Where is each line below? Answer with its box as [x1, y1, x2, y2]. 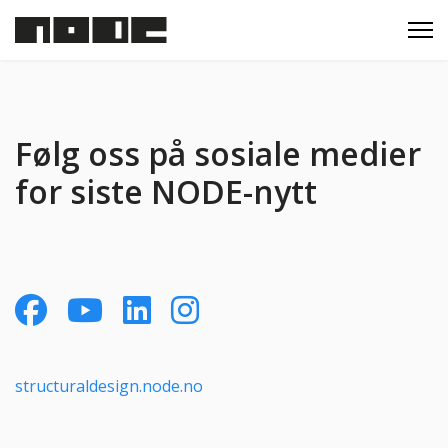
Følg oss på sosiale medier [15, 132, 421, 175]
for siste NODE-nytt [15, 170, 317, 213]
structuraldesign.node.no [15, 375, 203, 397]
